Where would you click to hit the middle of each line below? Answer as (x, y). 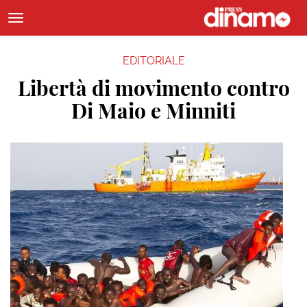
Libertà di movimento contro (153, 88)
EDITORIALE (153, 61)
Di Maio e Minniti (153, 110)
